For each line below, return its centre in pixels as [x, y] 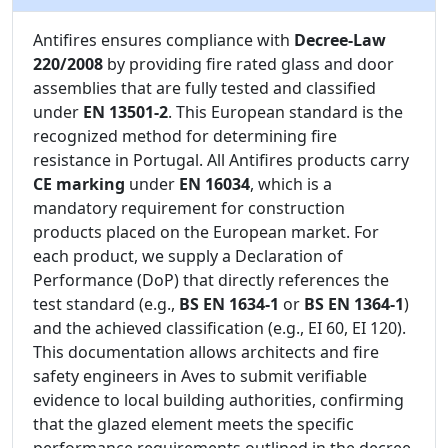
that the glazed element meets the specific [193, 424]
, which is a [291, 184]
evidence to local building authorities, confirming [218, 400]
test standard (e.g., [106, 304]
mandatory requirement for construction [189, 208]
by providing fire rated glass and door [248, 64]
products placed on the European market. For [206, 232]
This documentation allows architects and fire [206, 352]
